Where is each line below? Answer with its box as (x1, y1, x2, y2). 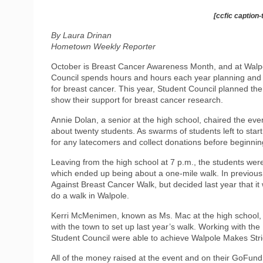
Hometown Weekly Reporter (51, 41, 156, 51)
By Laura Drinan (51, 30, 112, 40)
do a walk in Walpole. (51, 190, 129, 200)
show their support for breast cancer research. (51, 95, 223, 104)
